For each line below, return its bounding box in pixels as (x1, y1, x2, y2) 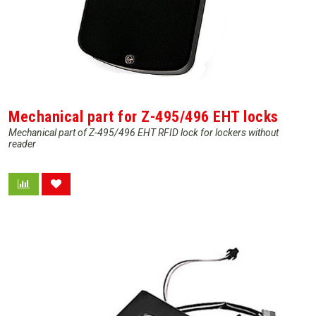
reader (8, 138, 36, 150)
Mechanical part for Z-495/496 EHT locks (8, 108, 279, 126)
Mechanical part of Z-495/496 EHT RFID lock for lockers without (8, 127, 279, 138)
